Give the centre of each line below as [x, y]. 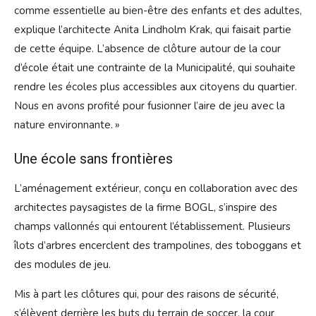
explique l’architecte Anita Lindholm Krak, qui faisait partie [153, 30]
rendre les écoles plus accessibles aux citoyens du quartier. [156, 87]
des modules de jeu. [62, 265]
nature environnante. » [67, 125]
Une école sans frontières [93, 159]
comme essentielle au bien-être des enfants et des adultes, [158, 11]
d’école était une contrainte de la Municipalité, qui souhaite [155, 68]
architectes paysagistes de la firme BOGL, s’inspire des [146, 208]
